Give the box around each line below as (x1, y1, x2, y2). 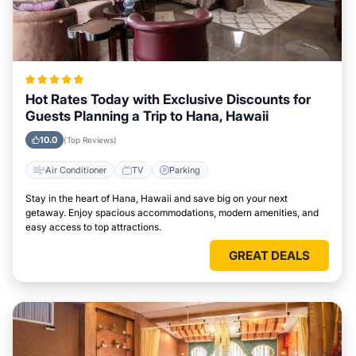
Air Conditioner (45, 164, 106, 176)
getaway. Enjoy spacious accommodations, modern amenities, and (25, 207, 319, 219)
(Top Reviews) (64, 135, 117, 145)
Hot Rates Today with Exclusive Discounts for (25, 91, 311, 107)
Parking (169, 164, 200, 176)
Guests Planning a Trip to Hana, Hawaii (25, 108, 269, 124)
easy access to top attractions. (25, 221, 161, 233)
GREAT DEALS (229, 248, 310, 263)
